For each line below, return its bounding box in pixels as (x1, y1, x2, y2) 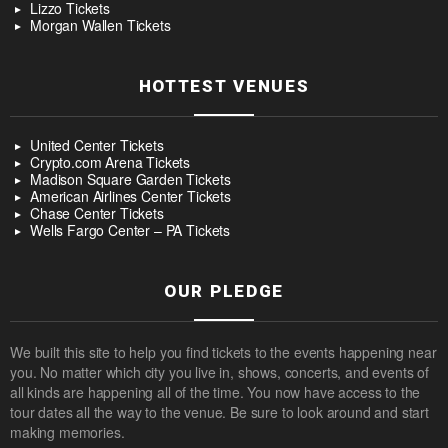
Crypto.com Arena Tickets (30, 152, 191, 173)
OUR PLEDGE (164, 281, 284, 302)
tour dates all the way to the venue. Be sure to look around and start (10, 402, 429, 423)
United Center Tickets (30, 135, 164, 156)
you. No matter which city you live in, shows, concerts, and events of (10, 362, 429, 383)
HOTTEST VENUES (138, 76, 310, 97)
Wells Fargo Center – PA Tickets (30, 220, 231, 241)
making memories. (10, 422, 125, 443)
